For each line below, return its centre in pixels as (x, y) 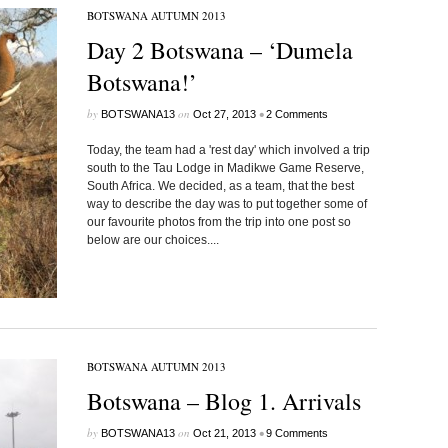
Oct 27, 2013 (224, 114)
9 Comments (296, 433)
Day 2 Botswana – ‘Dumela (219, 50)
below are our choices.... (152, 240)
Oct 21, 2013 (224, 433)
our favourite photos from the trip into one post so (218, 222)
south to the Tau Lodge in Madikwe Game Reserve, (225, 168)
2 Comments (296, 114)
